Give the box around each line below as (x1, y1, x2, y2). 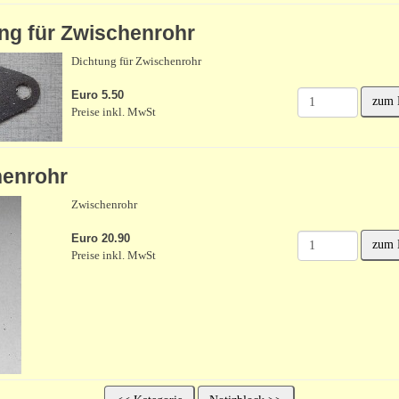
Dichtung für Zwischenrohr (70, 54, 201, 68)
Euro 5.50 (70, 88, 124, 102)
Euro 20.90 (70, 232, 130, 245)
